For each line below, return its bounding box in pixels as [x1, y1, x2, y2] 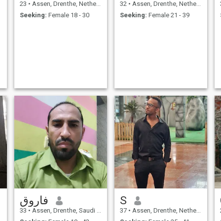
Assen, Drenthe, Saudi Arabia [30, 207, 97, 215]
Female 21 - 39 [147, 11, 189, 19]
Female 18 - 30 [46, 11, 89, 19]
